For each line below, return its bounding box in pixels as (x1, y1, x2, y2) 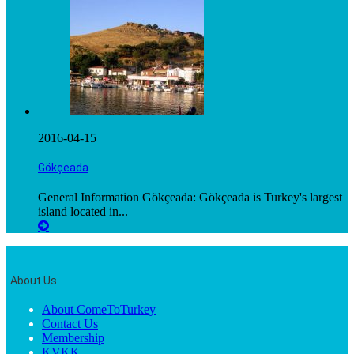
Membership (42, 331, 104, 345)
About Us (10, 273, 57, 287)
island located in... (38, 205, 128, 219)
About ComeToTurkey (42, 303, 156, 317)
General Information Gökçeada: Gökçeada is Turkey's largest (38, 190, 342, 205)
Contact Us (42, 317, 98, 331)
